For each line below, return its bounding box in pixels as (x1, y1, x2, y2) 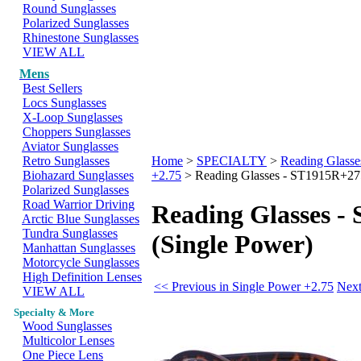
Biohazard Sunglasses (23, 168, 134, 182)
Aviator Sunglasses (22, 139, 118, 153)
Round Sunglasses (23, 2, 116, 15)
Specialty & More (14, 306, 94, 318)
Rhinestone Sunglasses (23, 31, 139, 44)
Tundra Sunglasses (23, 226, 118, 240)
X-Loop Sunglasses (23, 110, 122, 124)
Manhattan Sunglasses (23, 241, 135, 255)
